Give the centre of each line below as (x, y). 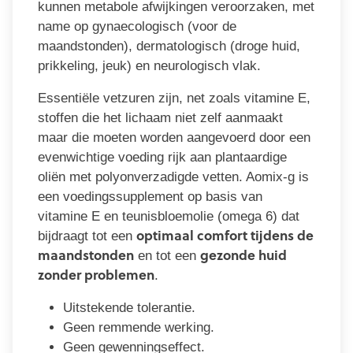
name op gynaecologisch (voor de (137, 27)
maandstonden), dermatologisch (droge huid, (169, 46)
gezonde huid (243, 256)
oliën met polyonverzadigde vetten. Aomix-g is (173, 177)
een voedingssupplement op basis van (150, 197)
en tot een (167, 256)
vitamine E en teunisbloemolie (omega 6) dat (169, 217)
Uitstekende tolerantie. (129, 308)
